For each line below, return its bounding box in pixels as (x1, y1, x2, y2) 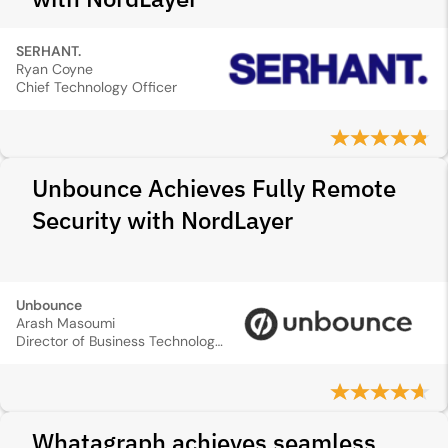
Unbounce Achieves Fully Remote (32, 172, 396, 204)
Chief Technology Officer (16, 78, 177, 96)
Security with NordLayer (32, 204, 293, 236)
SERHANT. (16, 42, 81, 60)
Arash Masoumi (16, 314, 115, 332)
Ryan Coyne (16, 60, 93, 78)
